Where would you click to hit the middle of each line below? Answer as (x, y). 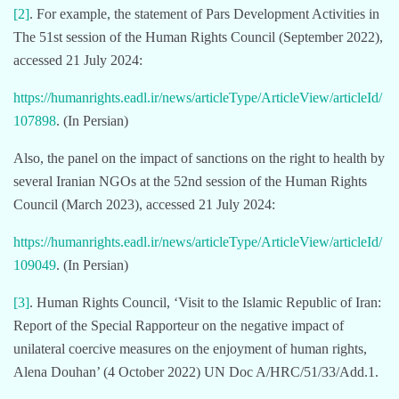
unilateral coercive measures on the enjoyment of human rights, (190, 348)
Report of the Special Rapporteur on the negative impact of (179, 325)
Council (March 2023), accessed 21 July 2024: (144, 204)
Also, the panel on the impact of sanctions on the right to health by (199, 158)
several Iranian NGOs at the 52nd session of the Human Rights (190, 181)
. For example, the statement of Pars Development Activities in (204, 13)
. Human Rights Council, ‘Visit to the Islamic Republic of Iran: (205, 302)
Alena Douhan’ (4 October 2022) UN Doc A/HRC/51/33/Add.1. (196, 371)
